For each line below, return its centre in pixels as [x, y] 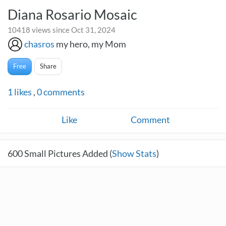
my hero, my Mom [91, 44]
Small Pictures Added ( [67, 153]
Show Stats [134, 153]
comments [63, 92]
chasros [39, 44]
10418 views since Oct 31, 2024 [62, 30]
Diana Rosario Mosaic [72, 14]
